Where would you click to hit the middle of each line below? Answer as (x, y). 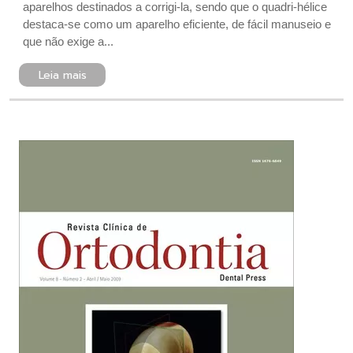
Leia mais (62, 75)
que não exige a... (68, 41)
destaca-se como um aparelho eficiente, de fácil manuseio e (177, 24)
